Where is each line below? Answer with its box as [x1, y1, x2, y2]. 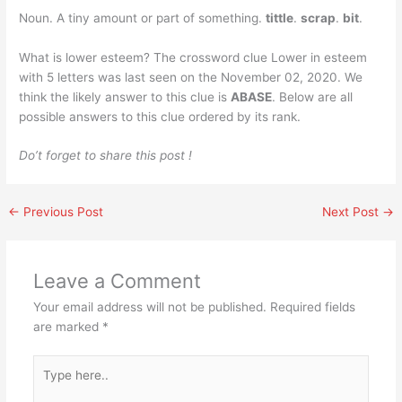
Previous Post [20, 205, 104, 220]
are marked [32, 319, 102, 335]
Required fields [269, 300, 355, 315]
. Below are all [272, 89, 354, 104]
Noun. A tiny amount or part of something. [19, 10, 267, 25]
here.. [31, 376, 66, 391]
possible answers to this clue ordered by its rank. [19, 109, 301, 124]
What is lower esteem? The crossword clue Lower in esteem [19, 49, 368, 65]
